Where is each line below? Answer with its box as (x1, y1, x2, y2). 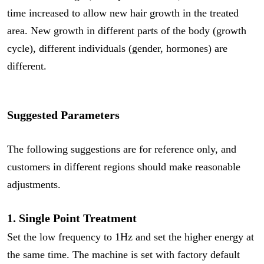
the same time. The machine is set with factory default (7, 249, 240, 261)
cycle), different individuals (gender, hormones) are (7, 42, 227, 55)
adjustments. (7, 179, 61, 191)
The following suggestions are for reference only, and (7, 143, 236, 156)
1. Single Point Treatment (7, 212, 137, 225)
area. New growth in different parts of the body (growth (7, 25, 246, 37)
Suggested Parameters (7, 108, 120, 122)
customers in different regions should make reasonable (7, 161, 240, 173)
